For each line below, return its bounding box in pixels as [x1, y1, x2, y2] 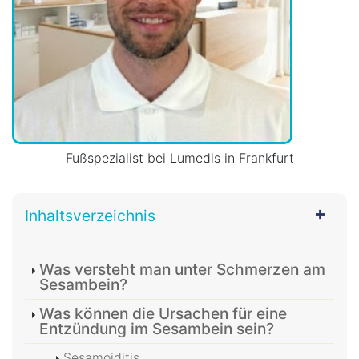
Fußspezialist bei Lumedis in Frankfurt [65, 149, 294, 166]
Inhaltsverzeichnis [25, 205, 155, 225]
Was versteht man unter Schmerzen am [39, 259, 325, 279]
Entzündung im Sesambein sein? [39, 318, 274, 338]
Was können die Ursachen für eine [39, 303, 287, 323]
